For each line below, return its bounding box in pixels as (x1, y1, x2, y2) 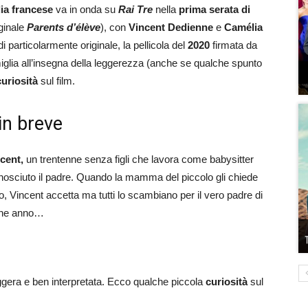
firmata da (210, 39, 257, 51)
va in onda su (53, 3, 118, 15)
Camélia (224, 21, 263, 33)
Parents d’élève (27, 21, 100, 33)
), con (100, 21, 129, 33)
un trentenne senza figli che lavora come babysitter (23, 153, 254, 165)
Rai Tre (118, 3, 153, 15)
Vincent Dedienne (129, 21, 213, 33)
